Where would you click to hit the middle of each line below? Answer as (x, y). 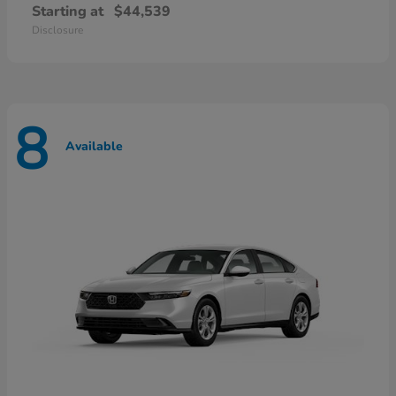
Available (94, 146)
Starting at (68, 12)
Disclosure (57, 30)
